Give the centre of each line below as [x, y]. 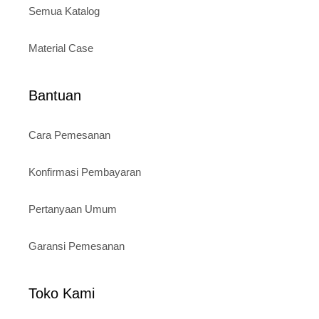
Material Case [61, 48]
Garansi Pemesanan [77, 246]
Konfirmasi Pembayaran [85, 172]
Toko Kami [62, 294]
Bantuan [55, 96]
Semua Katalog [64, 11]
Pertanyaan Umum [73, 209]
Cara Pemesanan [69, 135]
